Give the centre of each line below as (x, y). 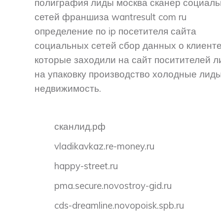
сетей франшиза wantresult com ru (110, 17)
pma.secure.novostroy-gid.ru (113, 185)
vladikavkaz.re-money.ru (104, 146)
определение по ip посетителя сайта (115, 31)
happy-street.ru (86, 166)
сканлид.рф (80, 126)
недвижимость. (68, 88)
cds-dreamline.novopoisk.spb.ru (119, 205)
